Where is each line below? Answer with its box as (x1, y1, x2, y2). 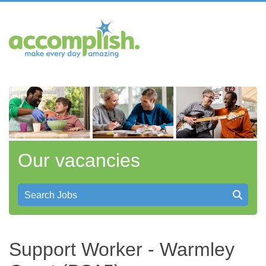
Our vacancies (18, 150, 140, 172)
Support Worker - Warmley (9, 239, 235, 261)
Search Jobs (24, 190, 77, 201)
